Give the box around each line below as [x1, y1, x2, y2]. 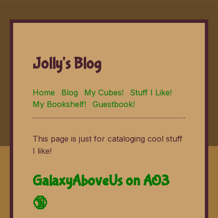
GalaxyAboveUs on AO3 [33, 172, 169, 190]
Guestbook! [92, 99, 135, 109]
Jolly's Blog [33, 55, 101, 73]
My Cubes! [84, 87, 124, 97]
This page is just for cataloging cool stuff [33, 133, 182, 144]
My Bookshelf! [33, 99, 86, 109]
